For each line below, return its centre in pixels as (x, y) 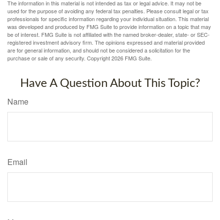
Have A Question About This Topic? (110, 84)
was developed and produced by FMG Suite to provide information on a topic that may (109, 27)
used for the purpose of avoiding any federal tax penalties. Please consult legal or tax (108, 11)
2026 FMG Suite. (132, 58)
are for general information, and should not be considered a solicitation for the (99, 50)
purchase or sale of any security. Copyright (59, 58)
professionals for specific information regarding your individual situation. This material (108, 19)
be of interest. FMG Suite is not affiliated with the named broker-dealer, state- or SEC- (109, 35)
